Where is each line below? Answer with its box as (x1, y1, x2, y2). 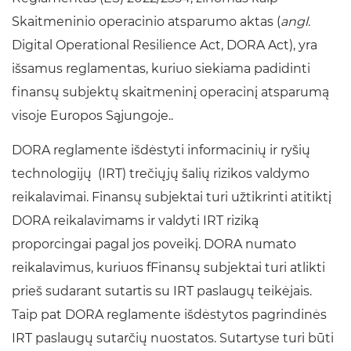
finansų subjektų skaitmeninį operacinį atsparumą (12, 84, 329, 100)
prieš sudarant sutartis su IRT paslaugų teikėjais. (12, 283, 312, 299)
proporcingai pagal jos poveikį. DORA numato (12, 236, 296, 251)
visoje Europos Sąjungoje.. (12, 107, 173, 123)
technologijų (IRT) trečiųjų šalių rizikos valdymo (12, 165, 309, 181)
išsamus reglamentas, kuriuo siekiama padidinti (12, 60, 310, 76)
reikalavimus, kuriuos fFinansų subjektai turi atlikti (12, 259, 325, 275)
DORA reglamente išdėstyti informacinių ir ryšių (12, 142, 310, 157)
